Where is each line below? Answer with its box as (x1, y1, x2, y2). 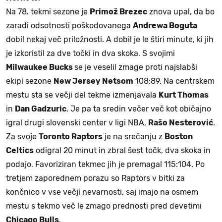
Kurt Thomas (159, 90, 209, 100)
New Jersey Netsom (54, 76, 133, 86)
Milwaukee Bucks (6, 62, 74, 72)
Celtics (6, 146, 34, 156)
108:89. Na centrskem (133, 76, 215, 86)
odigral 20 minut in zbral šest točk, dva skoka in (34, 146, 211, 156)
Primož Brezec (90, 7, 147, 17)
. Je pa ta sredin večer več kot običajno (66, 104, 211, 114)
